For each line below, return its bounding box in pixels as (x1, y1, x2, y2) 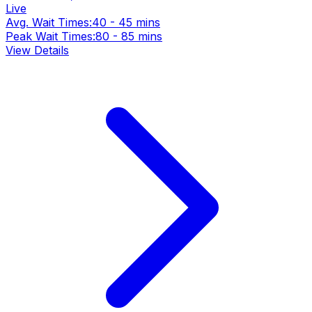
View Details (6, 43, 69, 58)
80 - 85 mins (95, 29, 162, 44)
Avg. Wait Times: (6, 15, 92, 30)
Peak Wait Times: (6, 29, 95, 44)
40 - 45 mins (92, 15, 160, 30)
